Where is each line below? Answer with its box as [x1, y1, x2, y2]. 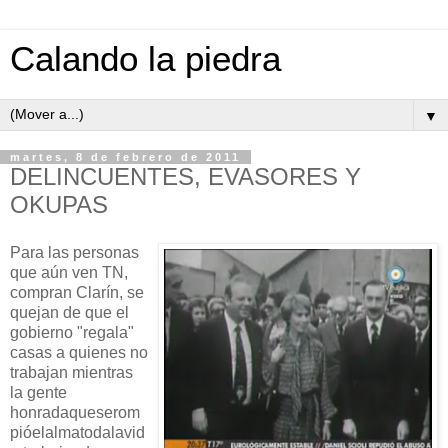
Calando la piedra [10, 40, 281, 78]
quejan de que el [10, 303, 129, 321]
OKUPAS [10, 191, 108, 218]
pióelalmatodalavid [10, 423, 145, 441]
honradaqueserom [10, 403, 140, 421]
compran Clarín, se [10, 283, 144, 301]
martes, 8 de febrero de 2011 [10, 151, 241, 163]
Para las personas [10, 243, 139, 261]
